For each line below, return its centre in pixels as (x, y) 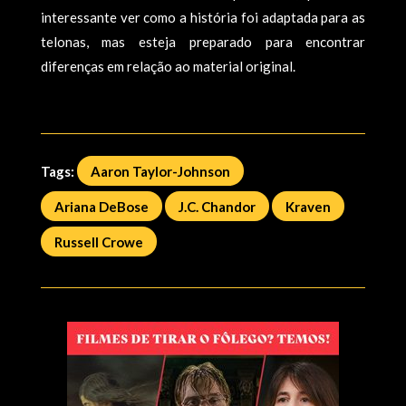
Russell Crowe (98, 242)
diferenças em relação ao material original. (168, 66)
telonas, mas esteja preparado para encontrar (203, 41)
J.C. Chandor (217, 206)
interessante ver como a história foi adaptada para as (203, 17)
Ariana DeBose (101, 206)
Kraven (308, 206)
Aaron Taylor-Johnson (160, 171)
